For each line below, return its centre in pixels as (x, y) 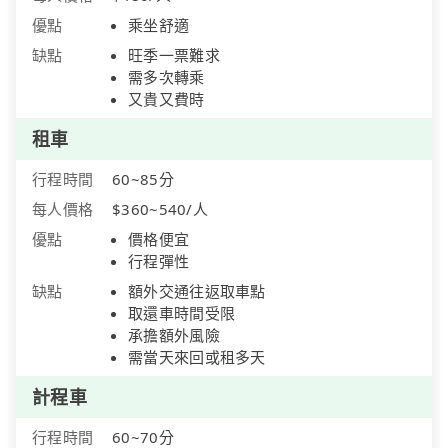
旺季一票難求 (174, 54)
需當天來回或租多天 (197, 356)
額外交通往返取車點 (197, 290)
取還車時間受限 (182, 312)
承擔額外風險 (174, 334)
